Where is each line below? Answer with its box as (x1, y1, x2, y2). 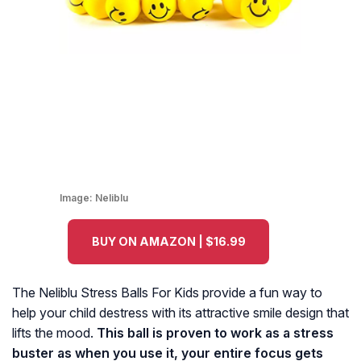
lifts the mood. (12, 325, 97, 342)
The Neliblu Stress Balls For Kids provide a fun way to (12, 284, 322, 301)
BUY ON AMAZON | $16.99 (91, 234, 246, 249)
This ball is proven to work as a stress (97, 325, 334, 342)
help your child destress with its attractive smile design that (12, 305, 349, 322)
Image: (60, 192, 95, 205)
